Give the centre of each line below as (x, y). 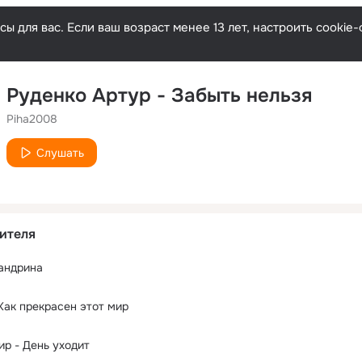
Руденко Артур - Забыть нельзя (159, 95)
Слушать (60, 153)
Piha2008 (32, 119)
